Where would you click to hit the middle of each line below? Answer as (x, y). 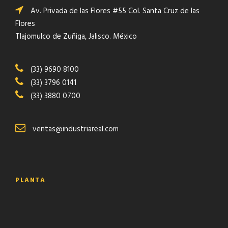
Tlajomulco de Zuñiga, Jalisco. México (76, 37)
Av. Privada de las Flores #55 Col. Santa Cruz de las (114, 11)
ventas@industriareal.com (75, 130)
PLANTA (30, 181)
